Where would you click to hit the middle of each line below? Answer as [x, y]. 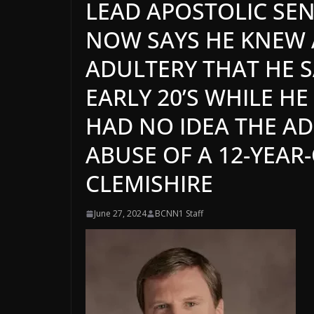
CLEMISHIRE [149, 184]
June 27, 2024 [120, 214]
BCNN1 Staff [179, 214]
